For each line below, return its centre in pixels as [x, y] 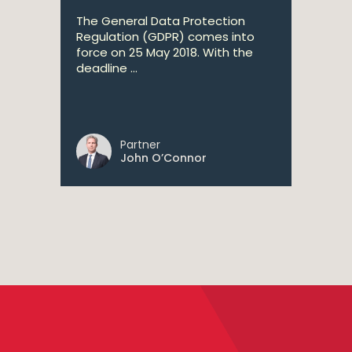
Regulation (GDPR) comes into [165, 37]
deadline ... [107, 68]
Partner [140, 145]
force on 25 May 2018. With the [165, 52]
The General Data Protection [161, 21]
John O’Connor [163, 158]
